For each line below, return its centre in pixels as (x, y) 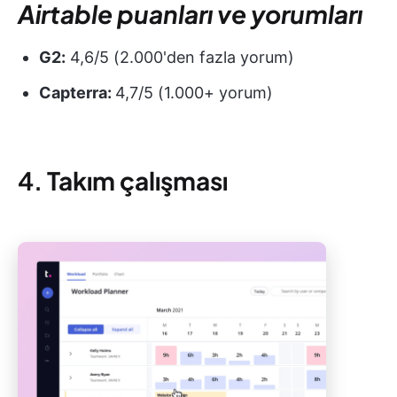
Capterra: (77, 92)
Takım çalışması (137, 180)
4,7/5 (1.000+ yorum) (194, 92)
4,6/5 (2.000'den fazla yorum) (180, 57)
